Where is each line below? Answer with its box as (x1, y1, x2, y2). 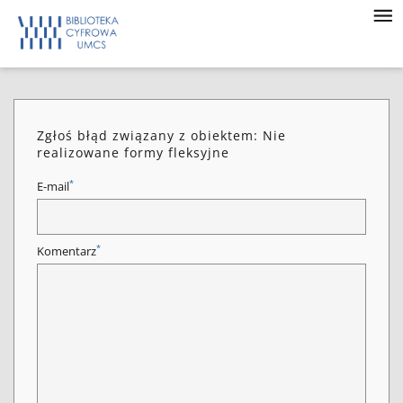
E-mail (37, 179, 69, 194)
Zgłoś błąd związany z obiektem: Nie (37, 127, 286, 144)
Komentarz (37, 244, 96, 259)
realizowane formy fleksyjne (37, 144, 229, 161)
